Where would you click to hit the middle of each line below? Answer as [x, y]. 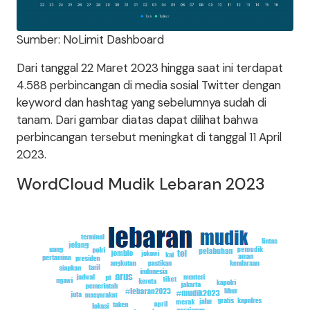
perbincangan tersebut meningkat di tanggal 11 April [149, 137]
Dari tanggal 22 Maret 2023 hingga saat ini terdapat [150, 68]
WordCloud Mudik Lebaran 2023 [141, 184]
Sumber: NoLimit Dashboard [90, 40]
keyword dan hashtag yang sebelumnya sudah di [142, 103]
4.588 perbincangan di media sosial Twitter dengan [149, 85]
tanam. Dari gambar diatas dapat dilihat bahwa [137, 120]
